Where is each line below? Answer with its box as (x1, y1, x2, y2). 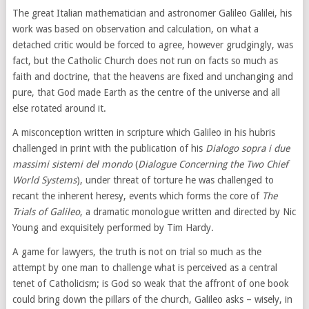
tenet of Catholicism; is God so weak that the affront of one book (12, 278, 289, 289)
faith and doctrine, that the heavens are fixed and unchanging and (12, 71, 293, 82)
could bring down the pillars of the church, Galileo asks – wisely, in (12, 294, 292, 305)
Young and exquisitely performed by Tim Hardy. (12, 222, 214, 233)
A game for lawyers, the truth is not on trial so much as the (12, 246, 261, 257)
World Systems (12, 175, 77, 186)
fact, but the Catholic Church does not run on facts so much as (12, 55, 278, 66)
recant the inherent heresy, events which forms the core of (12, 190, 262, 201)
